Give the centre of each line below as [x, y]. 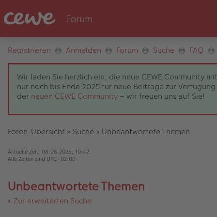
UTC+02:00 [61, 159]
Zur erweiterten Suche [53, 201]
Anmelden [84, 50]
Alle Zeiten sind [27, 159]
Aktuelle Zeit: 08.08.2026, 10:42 [48, 152]
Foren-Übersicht [36, 132]
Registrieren [29, 50]
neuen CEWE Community [74, 96]
